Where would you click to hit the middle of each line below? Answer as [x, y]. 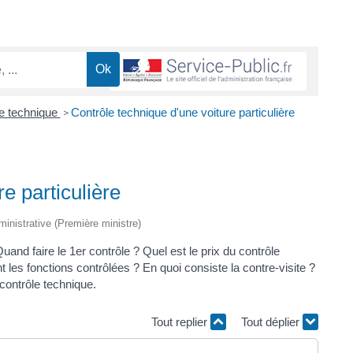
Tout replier [181, 321]
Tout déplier [272, 321]
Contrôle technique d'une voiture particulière [182, 112]
